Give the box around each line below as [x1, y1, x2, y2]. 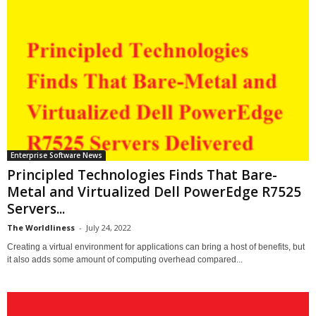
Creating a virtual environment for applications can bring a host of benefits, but [7, 242, 305, 253]
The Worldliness [7, 222, 75, 233]
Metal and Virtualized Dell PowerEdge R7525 [7, 183, 301, 202]
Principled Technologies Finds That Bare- [7, 166, 277, 185]
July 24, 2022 [86, 222, 131, 233]
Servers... [7, 200, 65, 219]
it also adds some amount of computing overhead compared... [7, 255, 243, 265]
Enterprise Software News [11, 150, 102, 161]
